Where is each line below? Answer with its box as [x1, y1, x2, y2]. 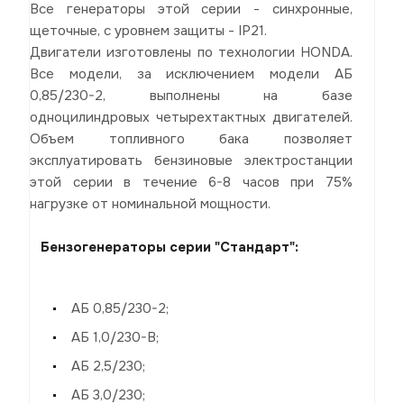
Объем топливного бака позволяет [30, 129, 353, 148]
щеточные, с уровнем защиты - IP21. [30, 21, 267, 40]
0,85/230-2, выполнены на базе [30, 86, 353, 105]
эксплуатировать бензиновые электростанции [30, 151, 353, 170]
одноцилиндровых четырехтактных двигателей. [30, 107, 353, 126]
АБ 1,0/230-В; [71, 327, 159, 346]
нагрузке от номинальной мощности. [30, 194, 271, 213]
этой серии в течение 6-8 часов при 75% [30, 172, 353, 191]
